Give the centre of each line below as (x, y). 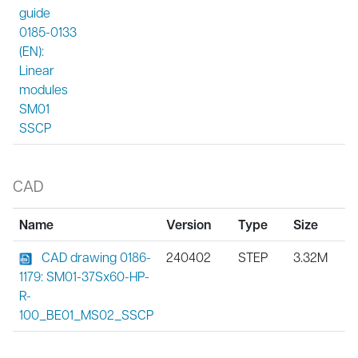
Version (189, 225)
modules (44, 89)
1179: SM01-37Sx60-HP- (84, 276)
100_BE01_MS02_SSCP (86, 314)
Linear (37, 70)
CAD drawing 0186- (96, 257)
